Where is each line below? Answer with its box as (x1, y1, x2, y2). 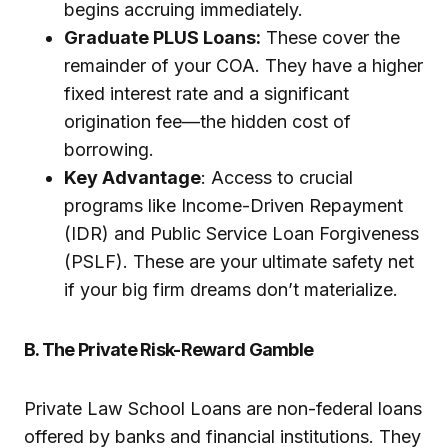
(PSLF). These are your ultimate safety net (64, 251, 414, 273)
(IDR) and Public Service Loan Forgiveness (64, 223, 419, 245)
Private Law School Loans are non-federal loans (24, 398, 422, 420)
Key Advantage (64, 167, 201, 189)
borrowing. (64, 139, 154, 161)
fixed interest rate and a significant (64, 83, 349, 105)
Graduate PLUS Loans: (64, 27, 261, 49)
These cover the (261, 27, 400, 49)
